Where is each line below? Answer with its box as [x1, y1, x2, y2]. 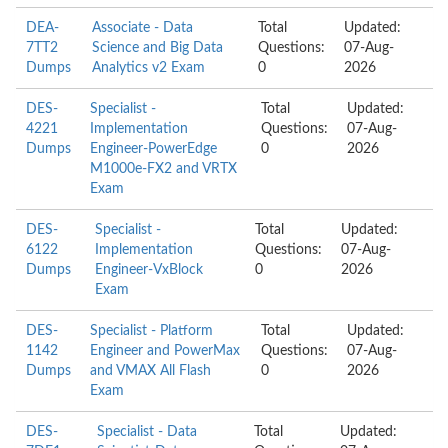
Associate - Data [92, 21, 194, 35]
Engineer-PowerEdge [90, 142, 217, 156]
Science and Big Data [92, 41, 224, 55]
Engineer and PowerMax [90, 344, 240, 358]
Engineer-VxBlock [95, 263, 203, 277]
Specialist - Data [97, 425, 198, 439]
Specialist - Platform [90, 324, 213, 338]
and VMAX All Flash [90, 364, 211, 378]
